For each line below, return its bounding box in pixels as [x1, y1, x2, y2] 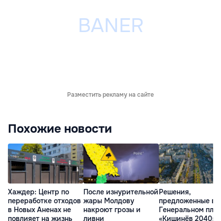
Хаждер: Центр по [8, 187, 69, 196]
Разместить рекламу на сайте [67, 91, 154, 99]
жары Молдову [83, 196, 134, 205]
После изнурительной [83, 187, 158, 196]
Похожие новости [8, 121, 112, 137]
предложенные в [159, 196, 216, 205]
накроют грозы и [83, 205, 141, 214]
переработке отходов [8, 196, 81, 205]
